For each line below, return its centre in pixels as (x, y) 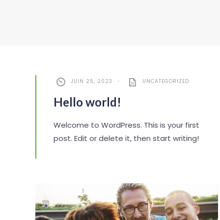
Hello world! (87, 102)
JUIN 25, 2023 (92, 81)
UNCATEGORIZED (166, 81)
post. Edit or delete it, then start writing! (126, 138)
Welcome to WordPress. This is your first (126, 125)
